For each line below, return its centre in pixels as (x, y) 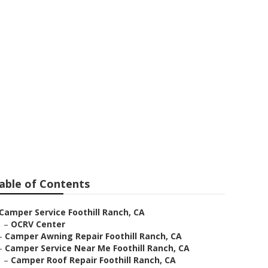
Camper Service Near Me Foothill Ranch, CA (97, 248)
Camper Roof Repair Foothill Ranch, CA (93, 260)
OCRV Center (38, 224)
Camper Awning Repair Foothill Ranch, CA (93, 236)
